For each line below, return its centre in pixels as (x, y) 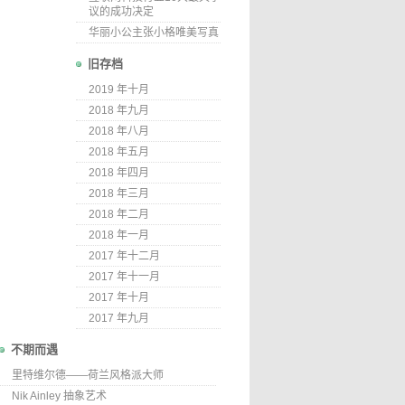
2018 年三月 (119, 193)
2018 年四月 (119, 173)
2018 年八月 (119, 131)
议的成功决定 (121, 12)
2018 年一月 (119, 235)
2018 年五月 (119, 152)
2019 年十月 (119, 89)
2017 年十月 (119, 297)
